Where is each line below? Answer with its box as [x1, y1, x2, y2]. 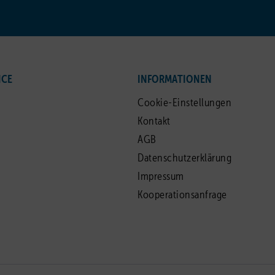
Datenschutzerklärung [137, 153, 231, 164]
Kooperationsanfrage [137, 190, 227, 201]
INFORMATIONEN [137, 74, 212, 85]
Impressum [137, 171, 184, 182]
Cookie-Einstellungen [137, 98, 231, 109]
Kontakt [137, 116, 171, 127]
